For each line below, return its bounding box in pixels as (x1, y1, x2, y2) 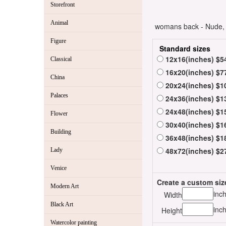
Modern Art (50, 183, 79, 190)
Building (50, 128, 71, 136)
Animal (50, 19, 68, 27)
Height (161, 205, 182, 216)
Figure (50, 37, 66, 45)
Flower (50, 110, 68, 118)
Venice (50, 164, 67, 172)
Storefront (50, 1, 75, 9)
